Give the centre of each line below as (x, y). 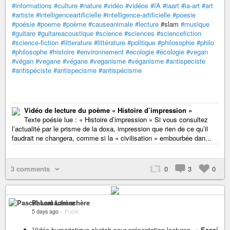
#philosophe (30, 51)
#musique (195, 24)
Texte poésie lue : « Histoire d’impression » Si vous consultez (116, 119)
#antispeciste (186, 61)
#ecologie (140, 51)
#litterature (76, 42)
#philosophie (176, 42)
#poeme (49, 24)
